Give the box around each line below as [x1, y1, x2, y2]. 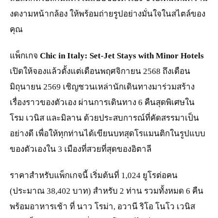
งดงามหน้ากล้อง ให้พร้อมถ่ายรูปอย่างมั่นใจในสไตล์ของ [10, 9, 205, 19]
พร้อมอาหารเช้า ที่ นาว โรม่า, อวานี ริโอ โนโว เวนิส [10, 202, 195, 212]
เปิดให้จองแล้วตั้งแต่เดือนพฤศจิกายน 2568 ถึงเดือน [10, 67, 190, 76]
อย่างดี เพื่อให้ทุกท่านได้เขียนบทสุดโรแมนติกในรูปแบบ [10, 129, 205, 139]
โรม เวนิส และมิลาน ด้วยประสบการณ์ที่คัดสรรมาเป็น [10, 113, 199, 123]
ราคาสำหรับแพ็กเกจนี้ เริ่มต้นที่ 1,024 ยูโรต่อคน [10, 171, 178, 181]
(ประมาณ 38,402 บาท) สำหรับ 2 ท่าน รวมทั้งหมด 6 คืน [10, 186, 203, 196]
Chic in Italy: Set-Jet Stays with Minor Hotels [40, 51, 204, 61]
